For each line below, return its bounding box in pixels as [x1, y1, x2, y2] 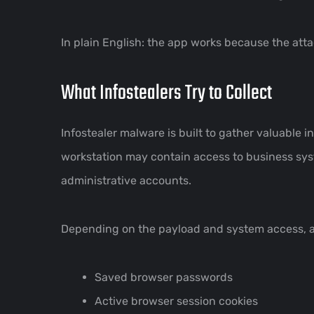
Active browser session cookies [95, 294, 258, 308]
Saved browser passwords [95, 270, 233, 284]
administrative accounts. [61, 173, 191, 187]
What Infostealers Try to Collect [61, 76, 272, 109]
